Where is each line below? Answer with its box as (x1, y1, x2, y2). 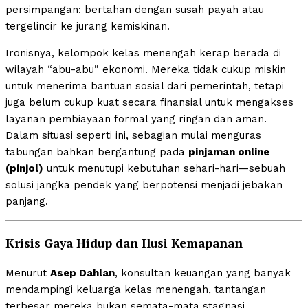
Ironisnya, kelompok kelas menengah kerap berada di (5, 47, 281, 60)
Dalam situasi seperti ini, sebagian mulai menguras (5, 129, 261, 142)
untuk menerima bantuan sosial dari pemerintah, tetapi (5, 80, 284, 93)
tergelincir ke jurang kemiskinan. (5, 20, 170, 33)
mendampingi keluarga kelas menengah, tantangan (5, 283, 266, 296)
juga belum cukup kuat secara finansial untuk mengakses (5, 96, 294, 109)
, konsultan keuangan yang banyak (115, 267, 291, 280)
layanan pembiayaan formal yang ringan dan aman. (5, 113, 267, 126)
